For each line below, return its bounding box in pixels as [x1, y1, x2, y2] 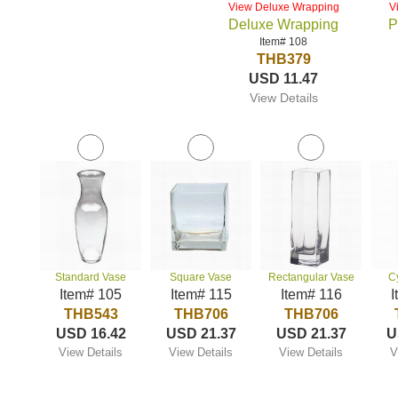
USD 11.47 [249, 71, 319, 86]
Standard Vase [55, 271, 127, 283]
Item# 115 [170, 287, 232, 302]
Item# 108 [259, 36, 308, 48]
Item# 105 [60, 287, 123, 302]
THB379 [256, 52, 311, 67]
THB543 [63, 306, 118, 322]
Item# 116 [280, 287, 342, 302]
